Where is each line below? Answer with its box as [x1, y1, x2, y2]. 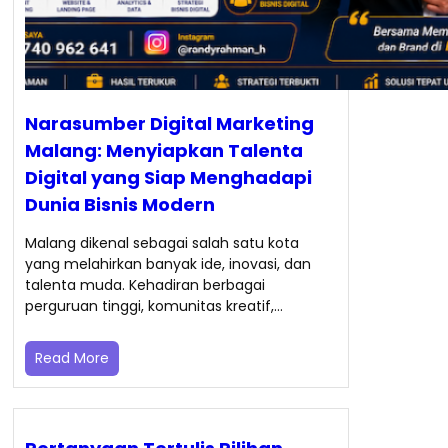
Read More [34, 348, 109, 369]
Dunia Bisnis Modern [24, 192, 215, 218]
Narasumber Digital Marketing [24, 111, 314, 137]
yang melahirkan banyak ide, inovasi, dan [24, 254, 311, 275]
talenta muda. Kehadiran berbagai [24, 275, 265, 296]
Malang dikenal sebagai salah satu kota [24, 233, 299, 254]
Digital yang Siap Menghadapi [24, 165, 312, 191]
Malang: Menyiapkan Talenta [24, 138, 303, 164]
